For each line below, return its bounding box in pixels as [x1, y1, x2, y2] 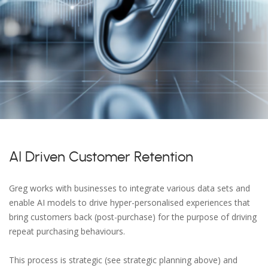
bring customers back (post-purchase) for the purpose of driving [9, 211, 257, 223]
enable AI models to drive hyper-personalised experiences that [9, 197, 250, 208]
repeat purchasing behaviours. [9, 226, 125, 237]
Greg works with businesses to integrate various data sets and [9, 182, 250, 194]
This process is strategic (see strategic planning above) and [9, 254, 237, 266]
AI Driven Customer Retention [9, 150, 193, 165]
